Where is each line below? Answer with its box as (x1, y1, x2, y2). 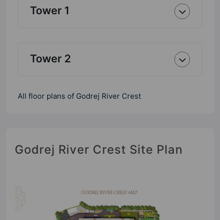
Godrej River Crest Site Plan (15, 142, 183, 157)
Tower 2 (30, 52, 71, 65)
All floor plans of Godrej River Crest (18, 91, 141, 101)
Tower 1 (30, 4, 69, 17)
